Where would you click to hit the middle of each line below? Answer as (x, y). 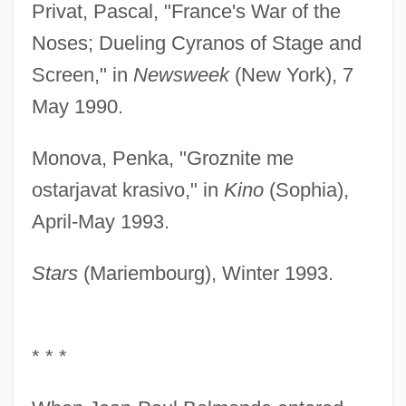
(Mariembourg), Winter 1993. (205, 273)
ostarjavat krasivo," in (127, 189)
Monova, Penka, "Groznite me (162, 158)
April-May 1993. (100, 221)
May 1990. (77, 106)
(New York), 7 (291, 74)
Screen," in (82, 74)
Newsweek (181, 74)
